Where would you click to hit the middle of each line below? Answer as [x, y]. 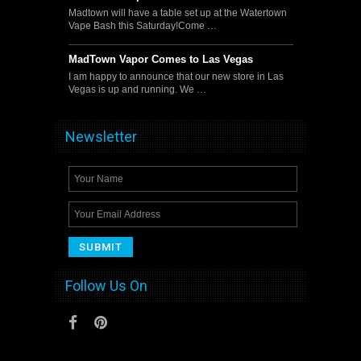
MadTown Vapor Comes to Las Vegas [160, 59]
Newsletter [101, 137]
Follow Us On [106, 286]
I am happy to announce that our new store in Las [176, 76]
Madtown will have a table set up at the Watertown [177, 12]
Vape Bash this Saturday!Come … [142, 25]
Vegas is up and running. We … [137, 89]
